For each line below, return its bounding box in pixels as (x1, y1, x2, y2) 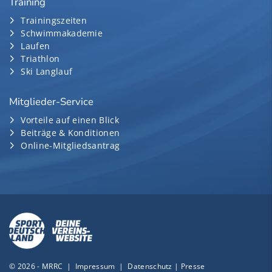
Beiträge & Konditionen (21, 127, 120, 139)
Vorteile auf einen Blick (21, 114, 120, 126)
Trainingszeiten (21, 15, 87, 27)
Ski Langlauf (21, 66, 73, 78)
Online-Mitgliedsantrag (21, 140, 120, 152)
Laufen (21, 40, 50, 52)
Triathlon (21, 53, 60, 65)
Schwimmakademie (21, 27, 103, 39)
